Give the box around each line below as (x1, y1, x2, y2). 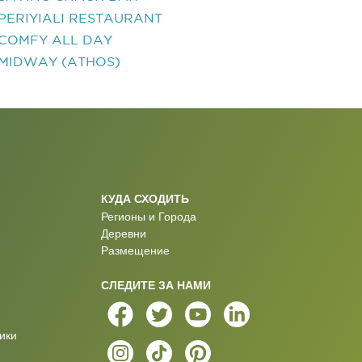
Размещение (100, 244, 170, 257)
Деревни (100, 227, 146, 240)
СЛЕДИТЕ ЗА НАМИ (100, 279, 211, 291)
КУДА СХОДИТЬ (100, 192, 189, 204)
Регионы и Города (100, 210, 196, 223)
